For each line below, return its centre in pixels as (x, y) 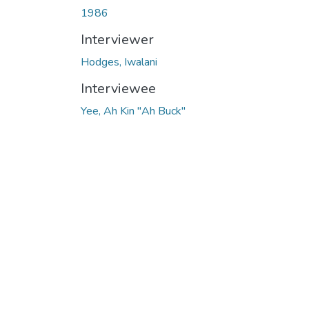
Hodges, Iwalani (119, 62)
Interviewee (118, 89)
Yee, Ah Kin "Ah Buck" (133, 111)
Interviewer (117, 40)
